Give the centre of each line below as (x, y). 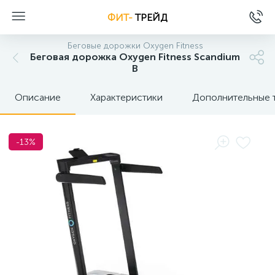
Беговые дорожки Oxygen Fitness (135, 46)
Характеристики (126, 97)
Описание (38, 97)
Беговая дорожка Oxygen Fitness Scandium (135, 57)
